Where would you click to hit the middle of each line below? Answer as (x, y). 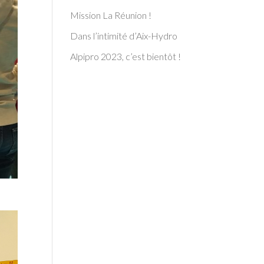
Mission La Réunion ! (111, 15)
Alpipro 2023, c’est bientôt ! (126, 56)
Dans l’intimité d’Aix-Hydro (124, 36)
